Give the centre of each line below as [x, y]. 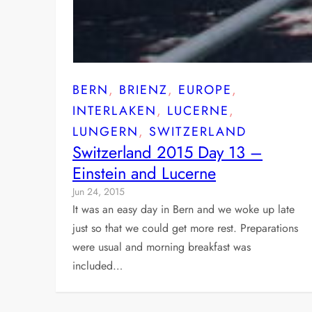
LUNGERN [106, 131]
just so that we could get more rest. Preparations [185, 228]
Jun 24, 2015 [99, 191]
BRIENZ [143, 89]
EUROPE [205, 89]
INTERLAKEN [115, 110]
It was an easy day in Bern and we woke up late [184, 209]
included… [97, 265]
